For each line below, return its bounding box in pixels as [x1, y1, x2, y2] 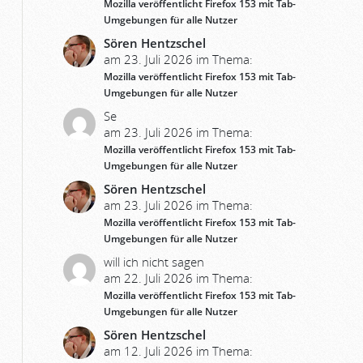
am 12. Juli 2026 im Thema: [104, 343, 253, 359]
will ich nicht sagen [104, 254, 204, 270]
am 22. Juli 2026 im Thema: [104, 270, 253, 286]
